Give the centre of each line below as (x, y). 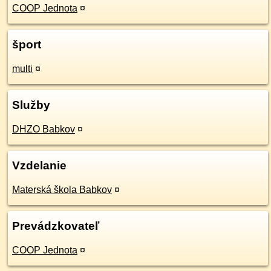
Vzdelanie (39, 165)
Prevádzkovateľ (56, 226)
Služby (31, 105)
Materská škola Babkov (62, 190)
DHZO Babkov (44, 129)
